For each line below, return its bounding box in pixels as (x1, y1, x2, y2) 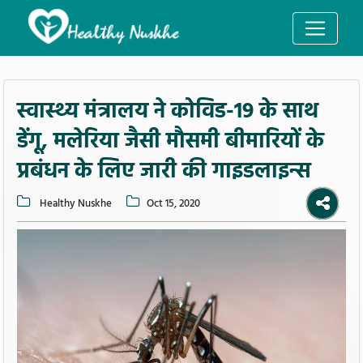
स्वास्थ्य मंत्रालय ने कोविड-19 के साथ (17, 94, 318, 130)
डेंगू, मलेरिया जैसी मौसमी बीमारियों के (17, 124, 324, 160)
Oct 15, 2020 (146, 195, 200, 212)
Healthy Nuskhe (37, 195, 112, 212)
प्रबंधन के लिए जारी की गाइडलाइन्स (17, 154, 310, 190)
